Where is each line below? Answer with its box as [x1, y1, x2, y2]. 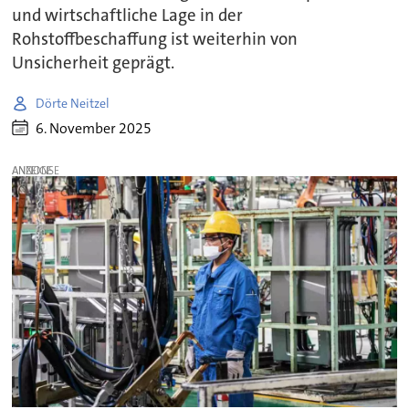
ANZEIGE [12, 163, 53, 178]
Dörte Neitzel [36, 94, 110, 111]
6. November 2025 [36, 118, 152, 138]
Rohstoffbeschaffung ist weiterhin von [12, 28, 299, 51]
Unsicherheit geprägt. [12, 52, 175, 75]
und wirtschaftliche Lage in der [12, 5, 244, 27]
